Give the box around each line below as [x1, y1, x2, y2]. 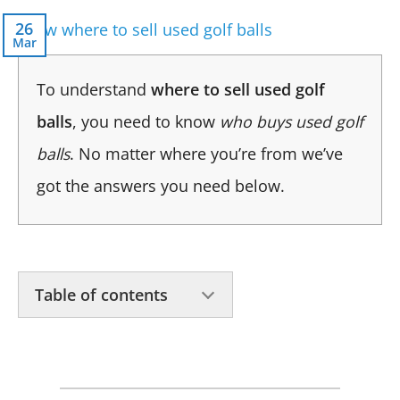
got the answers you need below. [37, 174, 285, 196]
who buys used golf [220, 110, 363, 132]
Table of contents [35, 283, 168, 305]
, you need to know [72, 110, 220, 132]
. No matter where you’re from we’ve [70, 142, 343, 164]
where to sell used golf [151, 78, 325, 100]
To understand [37, 78, 151, 100]
